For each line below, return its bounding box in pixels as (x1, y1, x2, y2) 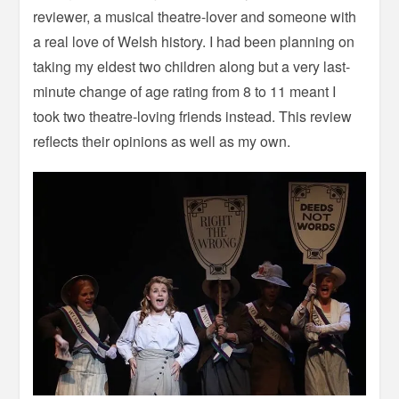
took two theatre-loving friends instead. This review (33, 105, 353, 126)
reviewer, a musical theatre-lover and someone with (33, 5, 357, 27)
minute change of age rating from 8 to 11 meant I (33, 80, 337, 102)
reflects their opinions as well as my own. (33, 130, 291, 151)
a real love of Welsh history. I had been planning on (33, 30, 355, 52)
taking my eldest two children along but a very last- (33, 55, 351, 77)
